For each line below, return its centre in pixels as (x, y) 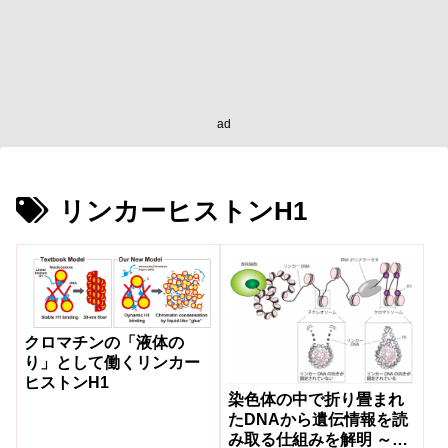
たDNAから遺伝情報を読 (317, 420)
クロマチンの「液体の (104, 342)
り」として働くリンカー (112, 362)
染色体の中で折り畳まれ (315, 400)
